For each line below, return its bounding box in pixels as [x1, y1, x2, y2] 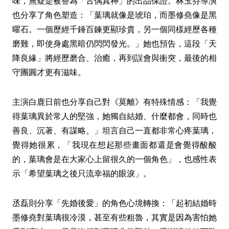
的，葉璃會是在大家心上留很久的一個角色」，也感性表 [12, 153, 217, 165]
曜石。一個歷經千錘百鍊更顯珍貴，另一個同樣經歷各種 [12, 24, 217, 35]
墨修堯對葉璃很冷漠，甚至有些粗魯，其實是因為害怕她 [12, 212, 217, 223]
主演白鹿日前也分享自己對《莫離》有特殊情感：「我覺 [12, 96, 217, 108]
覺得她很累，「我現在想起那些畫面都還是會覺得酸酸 [12, 139, 217, 151]
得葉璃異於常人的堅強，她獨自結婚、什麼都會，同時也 [12, 110, 217, 122]
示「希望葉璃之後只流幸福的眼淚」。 [12, 168, 151, 179]
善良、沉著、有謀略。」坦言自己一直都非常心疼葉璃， [12, 125, 217, 136]
